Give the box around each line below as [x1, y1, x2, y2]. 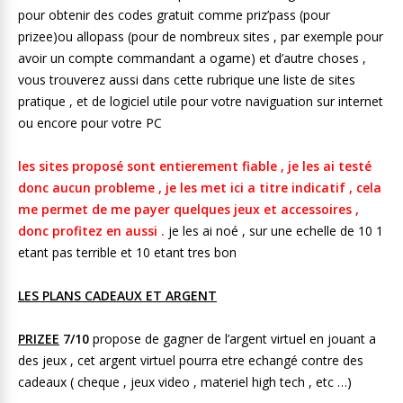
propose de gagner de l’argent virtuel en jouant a [89, 329, 376, 347]
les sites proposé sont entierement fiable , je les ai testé [18, 157, 372, 175]
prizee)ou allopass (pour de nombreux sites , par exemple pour [18, 27, 383, 45]
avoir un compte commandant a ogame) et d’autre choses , [18, 49, 366, 67]
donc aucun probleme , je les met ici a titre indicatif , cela [18, 178, 381, 196]
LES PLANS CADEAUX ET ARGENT [18, 286, 217, 304]
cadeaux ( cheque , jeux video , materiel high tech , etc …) [18, 372, 352, 390]
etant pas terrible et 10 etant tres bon [18, 243, 237, 261]
